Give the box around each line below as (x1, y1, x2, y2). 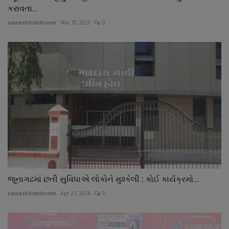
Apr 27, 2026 (60, 189, 90, 199)
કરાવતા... (8, 3, 38, 13)
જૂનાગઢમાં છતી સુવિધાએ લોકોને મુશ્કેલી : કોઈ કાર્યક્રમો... (8, 174, 199, 185)
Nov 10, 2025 (60, 18, 90, 28)
